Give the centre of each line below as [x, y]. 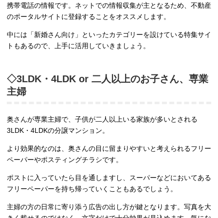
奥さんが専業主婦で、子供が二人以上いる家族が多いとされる [102, 119]
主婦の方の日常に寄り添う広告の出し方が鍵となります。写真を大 [109, 207]
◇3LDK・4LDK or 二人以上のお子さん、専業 [108, 79]
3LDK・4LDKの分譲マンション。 [58, 131]
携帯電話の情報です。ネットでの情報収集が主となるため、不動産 [109, 6]
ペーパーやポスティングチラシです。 [65, 160]
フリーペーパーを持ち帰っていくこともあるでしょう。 [92, 189]
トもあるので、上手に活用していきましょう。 [78, 46]
